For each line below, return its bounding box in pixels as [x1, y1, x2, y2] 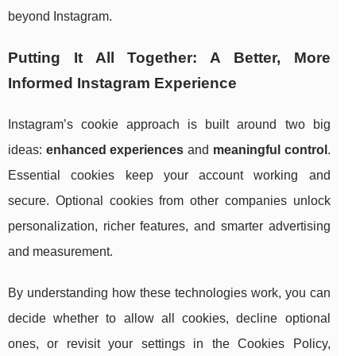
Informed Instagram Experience [8, 75, 237, 92]
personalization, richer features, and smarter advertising [8, 219, 331, 234]
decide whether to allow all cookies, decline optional [8, 311, 331, 326]
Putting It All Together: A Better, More [8, 49, 331, 67]
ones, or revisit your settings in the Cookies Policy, [8, 337, 331, 351]
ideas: [8, 143, 46, 157]
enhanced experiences [45, 143, 184, 157]
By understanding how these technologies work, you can [8, 286, 331, 300]
